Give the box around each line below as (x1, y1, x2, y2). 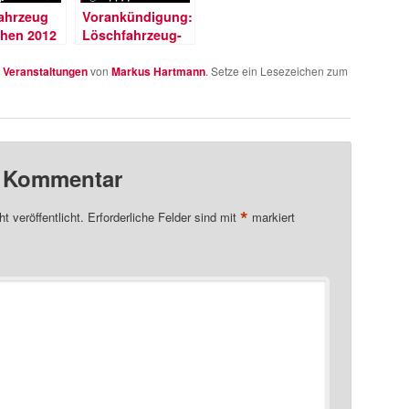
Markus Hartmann (111, 63, 205, 80)
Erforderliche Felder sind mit (88, 208, 241, 226)
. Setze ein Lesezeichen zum (205, 63, 348, 79)
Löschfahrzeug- (82, 26, 182, 45)
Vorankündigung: (82, 7, 193, 26)
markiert (248, 208, 296, 226)
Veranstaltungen (3, 63, 88, 80)
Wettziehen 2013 (82, 44, 185, 63)
